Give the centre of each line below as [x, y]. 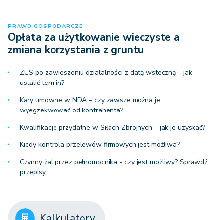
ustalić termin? [42, 83]
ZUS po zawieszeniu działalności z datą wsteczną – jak [106, 73]
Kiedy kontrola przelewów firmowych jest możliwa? [100, 145]
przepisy [33, 172]
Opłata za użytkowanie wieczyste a [94, 38]
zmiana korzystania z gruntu [76, 50]
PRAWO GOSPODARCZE [45, 27]
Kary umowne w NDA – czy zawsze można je [90, 100]
